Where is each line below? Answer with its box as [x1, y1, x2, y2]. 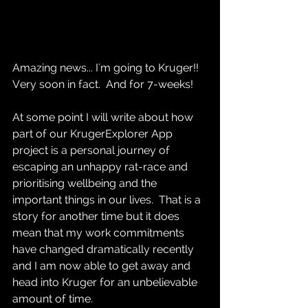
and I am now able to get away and [12, 258, 193, 272]
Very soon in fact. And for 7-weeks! [12, 77, 199, 91]
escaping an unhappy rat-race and [12, 159, 190, 173]
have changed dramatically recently [12, 242, 197, 256]
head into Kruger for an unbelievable [12, 275, 200, 289]
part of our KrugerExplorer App [12, 126, 175, 140]
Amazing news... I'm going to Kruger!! [12, 60, 204, 74]
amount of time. [12, 291, 93, 305]
